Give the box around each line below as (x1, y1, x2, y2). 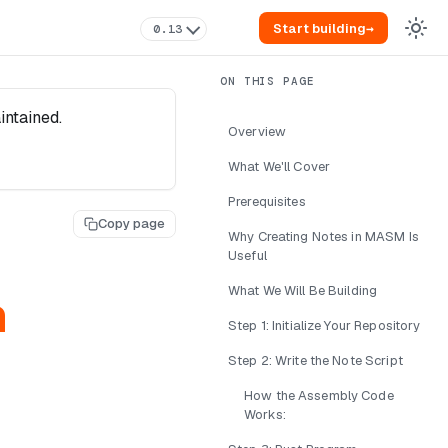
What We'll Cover (228, 158, 331, 175)
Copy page (98, 215, 165, 233)
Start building (273, 19, 366, 37)
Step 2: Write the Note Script (228, 352, 403, 369)
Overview (228, 123, 287, 140)
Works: (244, 406, 286, 423)
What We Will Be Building (228, 282, 378, 299)
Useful (228, 247, 267, 264)
